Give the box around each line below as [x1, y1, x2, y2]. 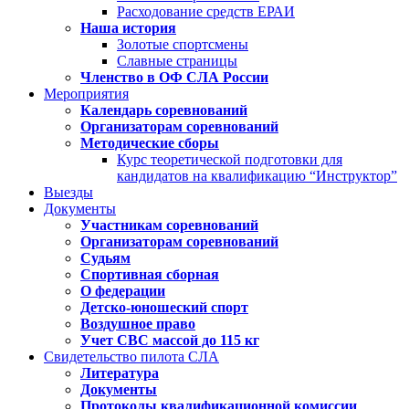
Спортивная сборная [80, 267, 219, 282]
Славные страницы [117, 53, 237, 68]
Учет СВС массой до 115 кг [80, 332, 259, 348]
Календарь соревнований [80, 102, 247, 118]
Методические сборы [80, 135, 219, 151]
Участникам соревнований [80, 217, 258, 233]
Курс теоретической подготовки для [117, 152, 342, 167]
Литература [80, 365, 159, 381]
